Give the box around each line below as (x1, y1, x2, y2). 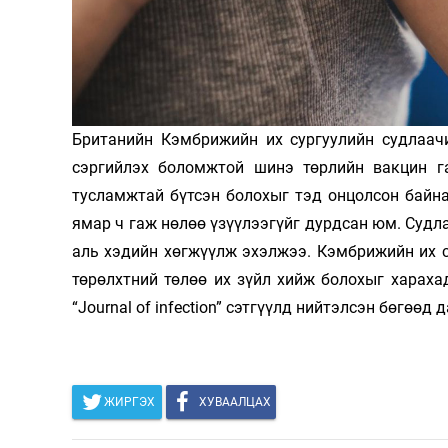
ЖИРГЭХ (104, 395, 155, 410)
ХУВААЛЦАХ (199, 395, 271, 410)
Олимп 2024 (332, 19, 412, 35)
